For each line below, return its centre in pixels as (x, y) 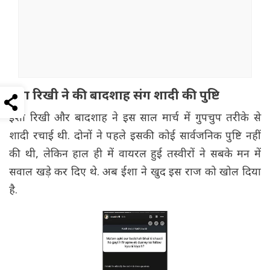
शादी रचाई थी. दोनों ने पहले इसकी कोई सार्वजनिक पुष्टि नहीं (135, 137)
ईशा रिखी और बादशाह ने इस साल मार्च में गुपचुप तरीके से (135, 119)
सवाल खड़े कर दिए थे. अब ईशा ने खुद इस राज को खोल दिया (135, 173)
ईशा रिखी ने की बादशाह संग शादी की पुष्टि (114, 97)
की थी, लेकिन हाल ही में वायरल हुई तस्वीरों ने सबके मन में (135, 155)
